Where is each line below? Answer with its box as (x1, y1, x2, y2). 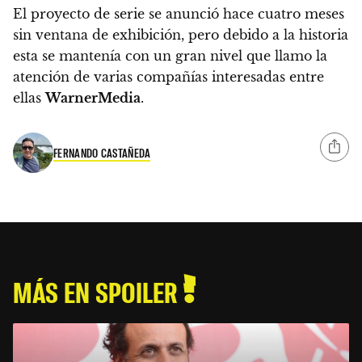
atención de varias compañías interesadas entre (13, 68, 324, 85)
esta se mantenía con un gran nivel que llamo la (13, 47, 327, 64)
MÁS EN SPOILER (13, 273, 183, 309)
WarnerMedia (45, 89, 141, 106)
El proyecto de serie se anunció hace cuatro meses (13, 5, 344, 22)
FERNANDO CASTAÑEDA (53, 145, 151, 161)
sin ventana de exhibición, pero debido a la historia (13, 26, 348, 43)
